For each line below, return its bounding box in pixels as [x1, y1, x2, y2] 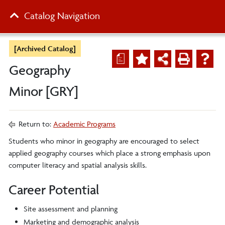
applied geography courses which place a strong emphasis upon [9, 148, 210, 158]
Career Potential [9, 181, 99, 198]
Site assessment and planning [24, 204, 118, 213]
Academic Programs [53, 119, 116, 129]
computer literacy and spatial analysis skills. [9, 160, 147, 170]
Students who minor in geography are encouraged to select [9, 136, 199, 146]
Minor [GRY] [9, 83, 78, 99]
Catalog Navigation [24, 10, 100, 22]
